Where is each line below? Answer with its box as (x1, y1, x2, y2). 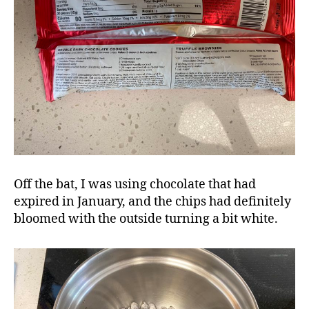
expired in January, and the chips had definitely (14, 193, 291, 210)
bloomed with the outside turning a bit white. (14, 210, 278, 227)
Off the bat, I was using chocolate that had (14, 176, 256, 192)
